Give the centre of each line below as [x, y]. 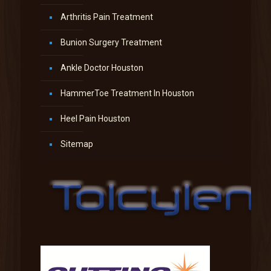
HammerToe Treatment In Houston [127, 93]
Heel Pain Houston [95, 119]
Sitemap [77, 144]
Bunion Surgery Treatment [111, 42]
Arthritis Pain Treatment [106, 17]
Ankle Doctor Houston [102, 68]
